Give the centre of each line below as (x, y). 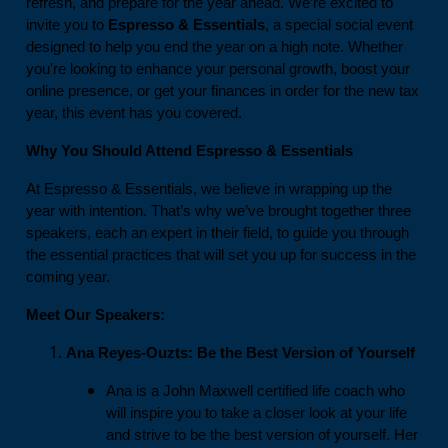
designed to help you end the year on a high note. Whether (214, 47)
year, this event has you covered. (134, 113)
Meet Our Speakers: (95, 315)
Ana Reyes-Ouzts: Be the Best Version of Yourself (240, 353)
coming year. (68, 277)
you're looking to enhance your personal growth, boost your (218, 69)
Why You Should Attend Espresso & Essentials (189, 151)
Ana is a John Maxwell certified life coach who (255, 391)
